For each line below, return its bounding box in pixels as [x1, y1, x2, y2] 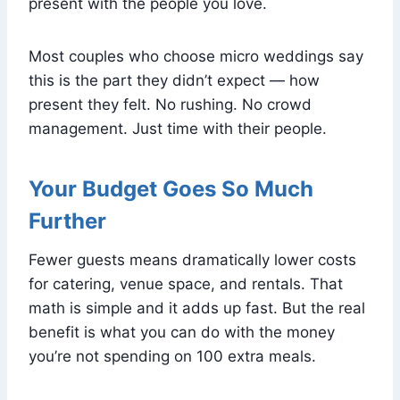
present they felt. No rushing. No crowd [29, 95, 312, 113]
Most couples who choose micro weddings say [29, 46, 363, 65]
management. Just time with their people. [29, 119, 327, 137]
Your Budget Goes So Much [29, 175, 313, 202]
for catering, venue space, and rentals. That [29, 274, 343, 293]
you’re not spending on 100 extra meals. [29, 346, 316, 365]
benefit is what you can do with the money [29, 322, 335, 341]
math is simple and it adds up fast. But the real [29, 298, 365, 317]
